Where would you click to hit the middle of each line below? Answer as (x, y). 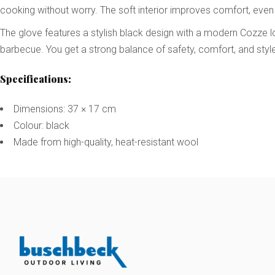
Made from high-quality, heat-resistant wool (106, 142)
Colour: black (41, 125)
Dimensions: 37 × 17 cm (65, 109)
